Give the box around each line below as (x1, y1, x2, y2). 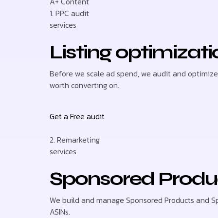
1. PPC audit (50, 7, 89, 19)
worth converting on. (50, 79, 119, 91)
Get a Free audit (50, 110, 105, 122)
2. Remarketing (50, 133, 100, 145)
